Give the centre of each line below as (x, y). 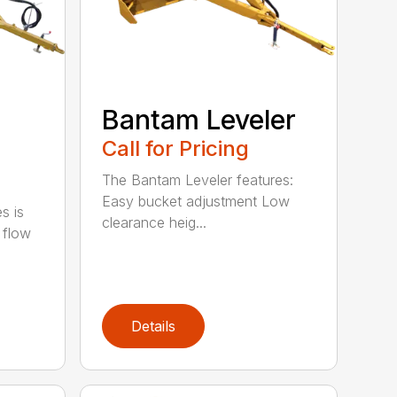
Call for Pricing (176, 149)
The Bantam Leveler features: (198, 180)
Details (154, 327)
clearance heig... (155, 223)
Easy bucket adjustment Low (196, 202)
